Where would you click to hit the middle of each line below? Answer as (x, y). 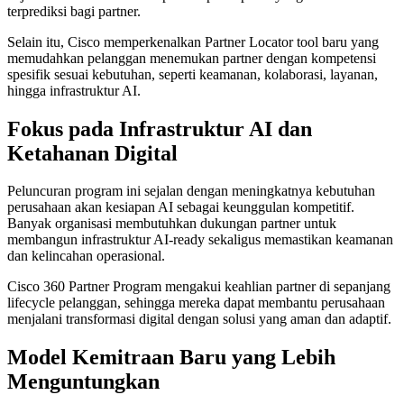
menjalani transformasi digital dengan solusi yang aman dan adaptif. (199, 319)
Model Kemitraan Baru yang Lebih (171, 358)
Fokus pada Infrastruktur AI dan (160, 129)
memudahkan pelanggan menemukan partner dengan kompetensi (192, 58)
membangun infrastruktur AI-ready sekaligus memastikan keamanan (200, 240)
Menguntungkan (83, 382)
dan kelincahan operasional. (86, 256)
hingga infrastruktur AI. (74, 90)
